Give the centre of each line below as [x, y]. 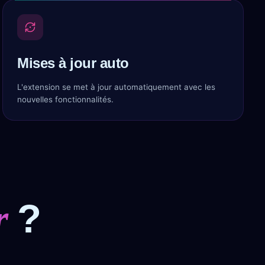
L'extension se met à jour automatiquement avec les [116, 87]
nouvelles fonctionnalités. [65, 99]
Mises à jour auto [73, 63]
